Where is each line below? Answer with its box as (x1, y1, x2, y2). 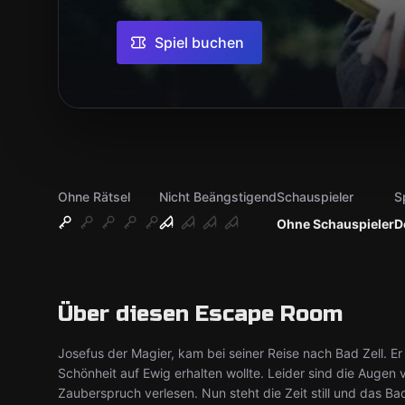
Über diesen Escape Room (58, 301, 343, 327)
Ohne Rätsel (58, 189, 130, 204)
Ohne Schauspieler (277, 216, 394, 231)
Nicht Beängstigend (159, 189, 277, 204)
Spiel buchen (155, 33, 244, 52)
